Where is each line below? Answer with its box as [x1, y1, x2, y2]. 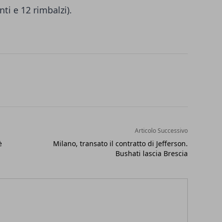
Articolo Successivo [134, 126, 188, 135]
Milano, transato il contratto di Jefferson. [53, 139, 188, 148]
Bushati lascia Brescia [115, 149, 188, 158]
